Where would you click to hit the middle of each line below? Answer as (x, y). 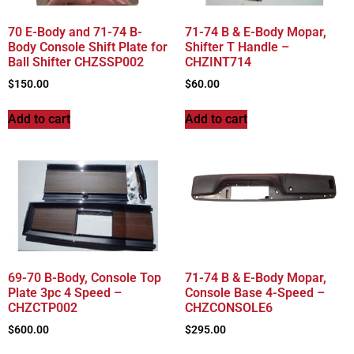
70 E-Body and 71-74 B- (75, 32)
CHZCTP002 (43, 307)
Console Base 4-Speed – (255, 292)
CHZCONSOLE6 (229, 307)
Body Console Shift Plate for (88, 47)
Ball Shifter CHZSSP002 (76, 62)
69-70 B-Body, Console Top (85, 277)
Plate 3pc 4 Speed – (65, 292)
